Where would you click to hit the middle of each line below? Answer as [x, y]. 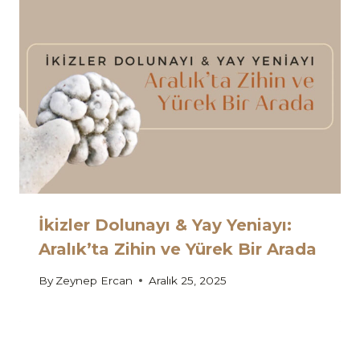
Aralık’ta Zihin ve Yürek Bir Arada [178, 250]
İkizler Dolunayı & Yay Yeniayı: [165, 225]
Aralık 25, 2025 [188, 280]
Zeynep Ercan [94, 280]
